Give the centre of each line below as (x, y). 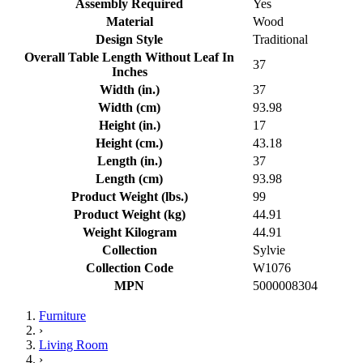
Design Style (129, 40)
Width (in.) (129, 90)
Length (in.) (129, 161)
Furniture (62, 316)
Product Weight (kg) (129, 215)
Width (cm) (129, 108)
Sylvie (269, 250)
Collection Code (129, 268)
